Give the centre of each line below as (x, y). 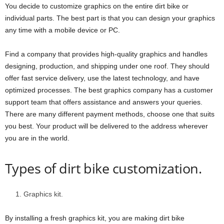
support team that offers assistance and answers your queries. (104, 102)
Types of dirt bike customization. (103, 168)
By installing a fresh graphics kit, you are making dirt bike (95, 218)
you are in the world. (38, 138)
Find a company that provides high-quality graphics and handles (106, 54)
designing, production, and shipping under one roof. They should (107, 66)
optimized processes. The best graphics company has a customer (109, 90)
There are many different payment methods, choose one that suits (110, 114)
